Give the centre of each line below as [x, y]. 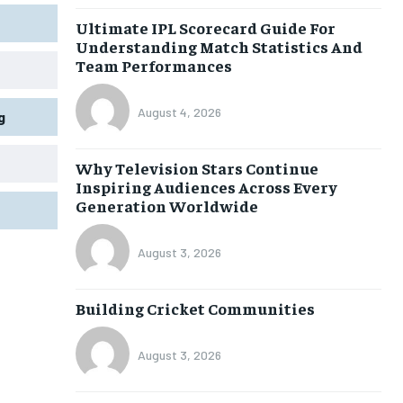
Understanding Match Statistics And [219, 46]
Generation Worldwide [166, 205]
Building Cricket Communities [195, 308]
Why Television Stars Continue [197, 167]
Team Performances [153, 65]
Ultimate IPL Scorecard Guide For [205, 27]
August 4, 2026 [179, 112]
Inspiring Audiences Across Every [206, 186]
